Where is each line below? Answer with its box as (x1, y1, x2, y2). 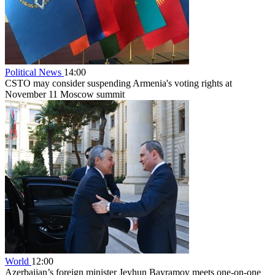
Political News (5, 66, 64, 77)
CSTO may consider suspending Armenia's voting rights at (5, 77, 232, 88)
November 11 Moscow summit (5, 88, 125, 99)
